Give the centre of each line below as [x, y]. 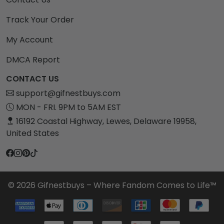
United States [32, 133]
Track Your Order [40, 20]
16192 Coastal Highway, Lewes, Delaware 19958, [106, 121]
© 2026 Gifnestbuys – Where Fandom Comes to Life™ [112, 185]
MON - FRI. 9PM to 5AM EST [67, 107]
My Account [29, 40]
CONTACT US [32, 79]
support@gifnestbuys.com [68, 93]
